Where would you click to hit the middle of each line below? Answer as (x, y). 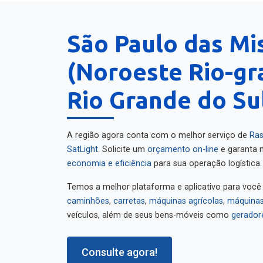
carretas (129, 195)
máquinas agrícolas (186, 195)
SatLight (82, 144)
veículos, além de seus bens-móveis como (149, 209)
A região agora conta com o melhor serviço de (158, 129)
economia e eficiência (109, 158)
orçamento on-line (183, 144)
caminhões (88, 195)
